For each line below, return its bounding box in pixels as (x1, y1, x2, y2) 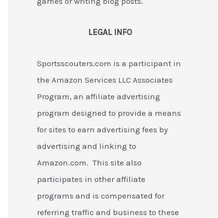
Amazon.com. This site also (37, 157, 142, 167)
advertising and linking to (37, 141, 136, 151)
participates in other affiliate (37, 174, 145, 184)
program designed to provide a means (37, 108, 181, 118)
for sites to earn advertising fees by (37, 124, 168, 134)
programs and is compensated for (37, 190, 164, 200)
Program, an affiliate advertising (37, 91, 160, 101)
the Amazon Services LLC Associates (37, 74, 173, 85)
